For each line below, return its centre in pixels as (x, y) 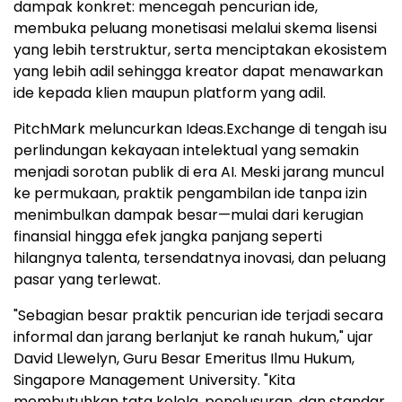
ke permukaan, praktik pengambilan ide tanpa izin (190, 193)
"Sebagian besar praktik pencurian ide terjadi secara (198, 315)
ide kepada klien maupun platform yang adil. (170, 92)
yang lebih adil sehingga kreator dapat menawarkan (198, 71)
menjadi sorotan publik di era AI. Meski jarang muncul (199, 171)
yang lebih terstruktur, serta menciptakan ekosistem (200, 49)
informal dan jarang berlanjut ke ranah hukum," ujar (193, 336)
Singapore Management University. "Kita (154, 380)
